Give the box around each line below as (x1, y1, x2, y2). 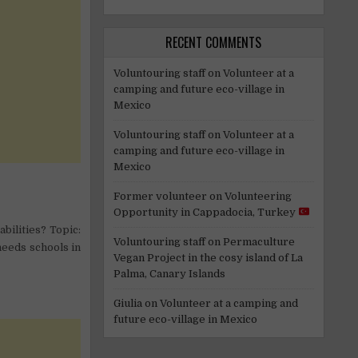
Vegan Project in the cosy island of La (113, 251, 303, 264)
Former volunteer (113, 189, 207, 202)
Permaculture (222, 235, 295, 248)
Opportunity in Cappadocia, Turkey (113, 205, 298, 218)
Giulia (113, 296, 142, 309)
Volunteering (224, 189, 292, 202)
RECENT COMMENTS (165, 32, 262, 52)
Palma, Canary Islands (113, 267, 225, 280)
